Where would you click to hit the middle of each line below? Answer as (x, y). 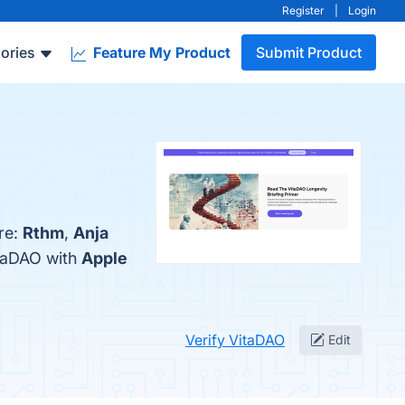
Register (303, 10)
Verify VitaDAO (235, 340)
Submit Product (309, 52)
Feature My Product (160, 52)
